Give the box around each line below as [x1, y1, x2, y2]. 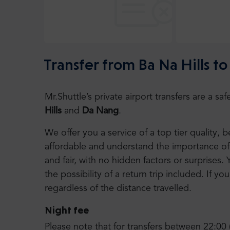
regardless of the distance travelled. [45, 184, 191, 193]
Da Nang [82, 106, 119, 116]
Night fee [45, 204, 89, 216]
